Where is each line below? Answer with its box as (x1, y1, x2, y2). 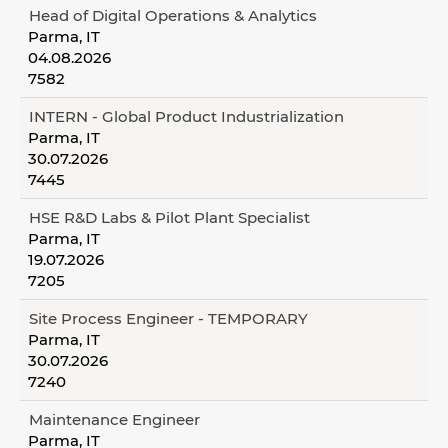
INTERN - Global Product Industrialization (29, 107, 344, 126)
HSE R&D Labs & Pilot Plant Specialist (29, 208, 310, 227)
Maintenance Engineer (29, 410, 200, 429)
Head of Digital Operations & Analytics (29, 6, 317, 25)
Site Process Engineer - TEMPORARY (29, 309, 308, 328)
